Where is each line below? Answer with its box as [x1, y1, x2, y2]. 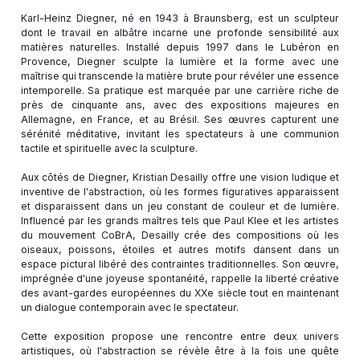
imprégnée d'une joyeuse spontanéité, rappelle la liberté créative [20, 272, 340, 284]
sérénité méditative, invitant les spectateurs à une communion [20, 127, 340, 140]
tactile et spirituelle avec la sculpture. [20, 141, 198, 154]
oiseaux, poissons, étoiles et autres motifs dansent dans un [20, 243, 340, 256]
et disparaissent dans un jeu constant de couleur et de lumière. [20, 199, 340, 212]
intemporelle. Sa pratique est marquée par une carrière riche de [20, 84, 340, 96]
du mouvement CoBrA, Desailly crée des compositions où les [20, 228, 340, 241]
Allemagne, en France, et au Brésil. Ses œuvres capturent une [20, 112, 340, 125]
